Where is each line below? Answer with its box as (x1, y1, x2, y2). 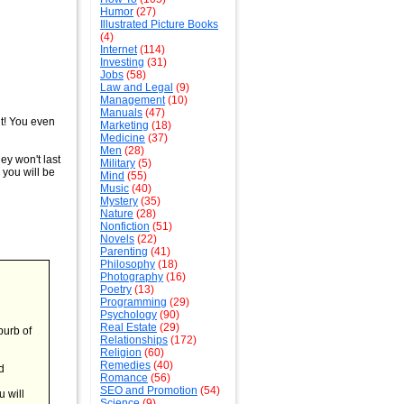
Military (100, 157, 135, 170)
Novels (100, 233, 134, 245)
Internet (100, 43, 137, 56)
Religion (100, 346, 142, 359)
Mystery (100, 195, 138, 207)
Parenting (100, 245, 148, 258)
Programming (100, 296, 167, 308)
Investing (100, 56, 144, 69)
